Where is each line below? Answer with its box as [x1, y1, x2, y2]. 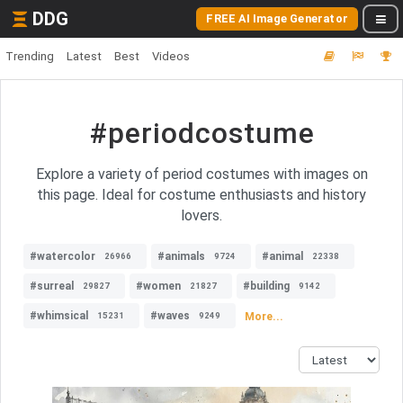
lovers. [181, 207, 222, 224]
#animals [157, 250, 205, 263]
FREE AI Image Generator [206, 12, 348, 25]
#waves [150, 309, 190, 322]
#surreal [30, 280, 74, 292]
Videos [152, 49, 190, 63]
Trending [5, 49, 54, 63]
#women [136, 280, 181, 292]
